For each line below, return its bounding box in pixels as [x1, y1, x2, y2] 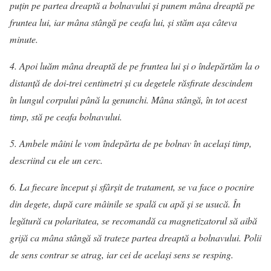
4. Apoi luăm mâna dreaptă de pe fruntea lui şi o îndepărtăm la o [10, 59, 260, 72]
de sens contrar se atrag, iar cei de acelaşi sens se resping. [10, 248, 233, 261]
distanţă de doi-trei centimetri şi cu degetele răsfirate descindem [10, 76, 253, 89]
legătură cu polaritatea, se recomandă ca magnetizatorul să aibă [10, 214, 257, 227]
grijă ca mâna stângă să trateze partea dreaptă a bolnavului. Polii [10, 231, 261, 244]
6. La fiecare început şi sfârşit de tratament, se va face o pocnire [10, 180, 254, 193]
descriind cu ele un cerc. [10, 154, 103, 166]
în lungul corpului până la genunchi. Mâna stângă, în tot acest [10, 93, 247, 106]
